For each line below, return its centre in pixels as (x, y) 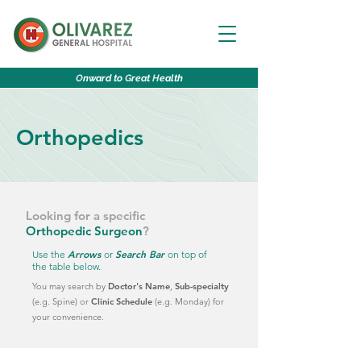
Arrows (86, 254)
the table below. (66, 266)
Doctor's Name (139, 286)
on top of (187, 254)
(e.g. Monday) (183, 301)
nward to (104, 78)
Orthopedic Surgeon (84, 231)
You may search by (70, 286)
